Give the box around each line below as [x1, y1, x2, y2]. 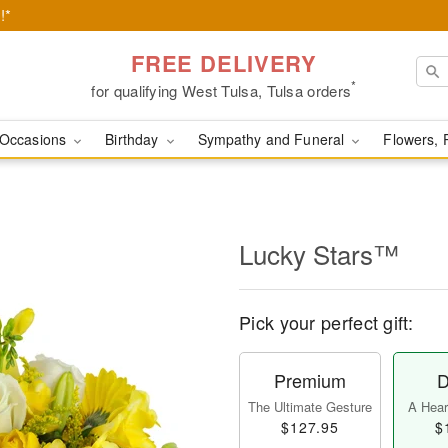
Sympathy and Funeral [197, 129, 349, 149]
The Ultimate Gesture [248, 397, 372, 416]
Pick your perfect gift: [239, 309, 413, 335]
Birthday [105, 129, 163, 149]
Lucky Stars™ [239, 235, 399, 272]
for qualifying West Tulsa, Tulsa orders [91, 79, 352, 101]
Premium [274, 367, 346, 393]
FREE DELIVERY [130, 46, 318, 79]
